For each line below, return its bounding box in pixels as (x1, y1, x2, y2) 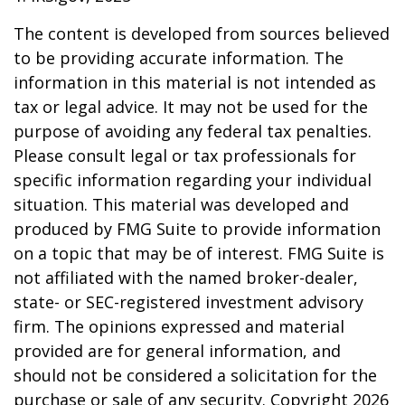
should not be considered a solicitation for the (14, 364, 377, 386)
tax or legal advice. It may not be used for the (14, 96, 368, 118)
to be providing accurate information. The (14, 47, 344, 69)
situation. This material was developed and (14, 193, 349, 215)
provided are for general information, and (14, 340, 341, 362)
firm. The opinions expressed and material (14, 316, 344, 337)
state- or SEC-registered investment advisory (14, 291, 363, 313)
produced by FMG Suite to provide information (14, 218, 381, 240)
